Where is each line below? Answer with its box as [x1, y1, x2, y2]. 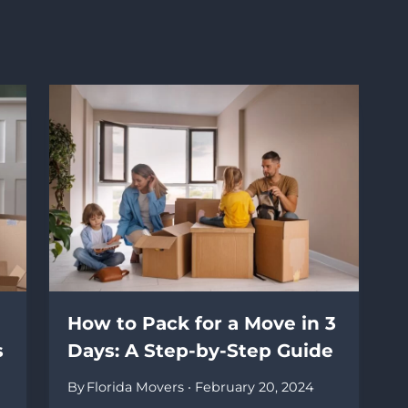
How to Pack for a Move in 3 [66, 312, 336, 335]
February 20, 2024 [195, 379, 315, 396]
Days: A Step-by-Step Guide [66, 340, 333, 362]
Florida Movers [86, 379, 184, 396]
